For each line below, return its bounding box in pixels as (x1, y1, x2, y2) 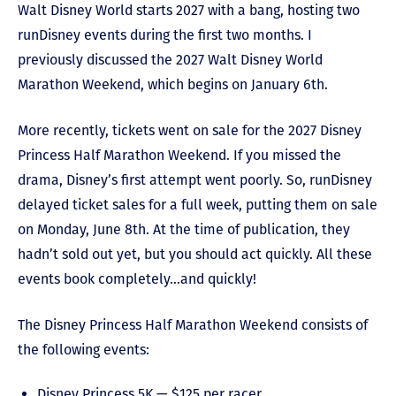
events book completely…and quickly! (18, 270, 256, 288)
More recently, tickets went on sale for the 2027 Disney (18, 122, 362, 140)
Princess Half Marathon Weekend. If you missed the (18, 147, 341, 164)
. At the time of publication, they (146, 221, 350, 239)
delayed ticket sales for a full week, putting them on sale (18, 196, 377, 214)
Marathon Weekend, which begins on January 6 (18, 76, 311, 94)
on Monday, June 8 (18, 221, 133, 239)
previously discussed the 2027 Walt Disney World (18, 51, 323, 69)
